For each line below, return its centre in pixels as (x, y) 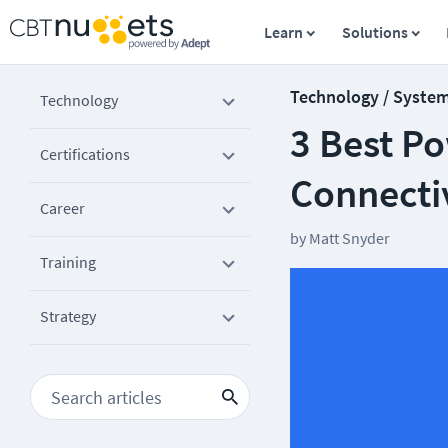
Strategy (68, 316)
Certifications (85, 154)
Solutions (374, 32)
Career (62, 208)
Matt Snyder (349, 238)
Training (68, 262)
